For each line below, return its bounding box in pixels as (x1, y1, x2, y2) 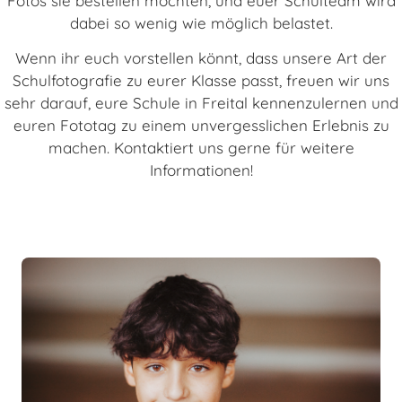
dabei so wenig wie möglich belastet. (69, 13, 333, 32)
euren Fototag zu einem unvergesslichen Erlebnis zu (13, 116, 389, 135)
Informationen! (149, 161, 253, 180)
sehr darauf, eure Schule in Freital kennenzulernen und (4, 93, 398, 113)
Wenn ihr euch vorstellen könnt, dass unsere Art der (15, 48, 387, 68)
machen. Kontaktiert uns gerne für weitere (48, 138, 354, 158)
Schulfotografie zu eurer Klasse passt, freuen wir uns (13, 71, 389, 91)
